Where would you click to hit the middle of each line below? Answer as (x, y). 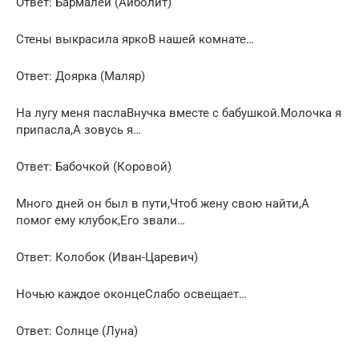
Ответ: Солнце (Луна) (77, 331)
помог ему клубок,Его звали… (101, 220)
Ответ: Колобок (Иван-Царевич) (107, 257)
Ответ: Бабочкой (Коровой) (94, 166)
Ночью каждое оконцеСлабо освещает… (131, 294)
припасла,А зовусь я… (79, 129)
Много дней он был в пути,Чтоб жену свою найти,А (163, 203)
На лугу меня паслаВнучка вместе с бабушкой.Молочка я (179, 113)
